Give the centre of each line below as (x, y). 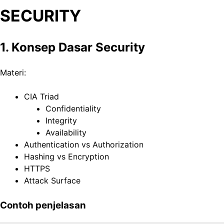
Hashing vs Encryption (66, 157)
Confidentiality (73, 109)
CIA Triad (41, 97)
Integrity (61, 121)
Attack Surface (52, 181)
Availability (66, 133)
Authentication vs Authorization (84, 145)
